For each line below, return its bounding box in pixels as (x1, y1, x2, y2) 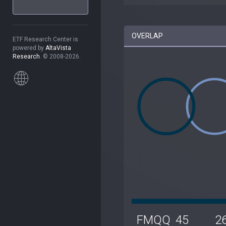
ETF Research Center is (13, 36, 78, 43)
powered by (13, 44, 45, 51)
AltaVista (45, 44, 71, 51)
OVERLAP (132, 31, 163, 40)
